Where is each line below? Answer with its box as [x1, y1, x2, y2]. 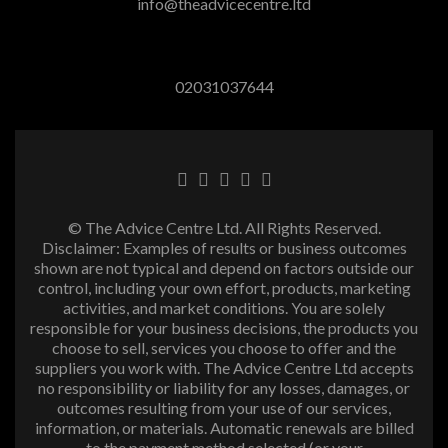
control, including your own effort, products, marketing [37, 278, 411, 298]
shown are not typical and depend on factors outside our [34, 258, 414, 278]
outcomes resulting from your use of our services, [57, 398, 391, 418]
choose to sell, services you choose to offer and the [52, 338, 396, 358]
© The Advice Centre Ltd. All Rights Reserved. [67, 218, 381, 238]
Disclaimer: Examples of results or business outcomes [41, 238, 407, 258]
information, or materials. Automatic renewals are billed [34, 418, 414, 438]
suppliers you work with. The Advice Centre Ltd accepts [34, 358, 414, 378]
